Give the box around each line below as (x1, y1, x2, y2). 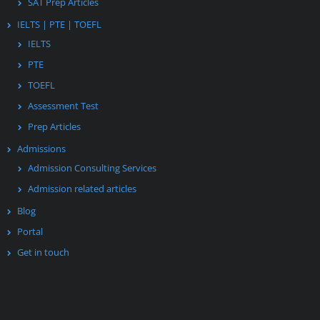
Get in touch (17, 246, 69, 259)
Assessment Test (28, 99, 99, 112)
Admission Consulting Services (28, 161, 156, 174)
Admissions (17, 142, 66, 155)
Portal (17, 225, 43, 238)
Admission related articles (28, 182, 136, 195)
